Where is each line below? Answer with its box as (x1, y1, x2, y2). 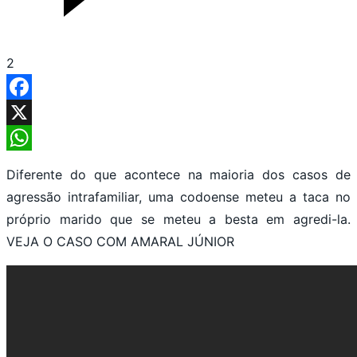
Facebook (6, 104, 66, 120)
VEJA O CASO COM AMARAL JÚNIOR (6, 233, 234, 249)
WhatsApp (6, 155, 69, 171)
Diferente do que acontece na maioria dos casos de (6, 166, 351, 182)
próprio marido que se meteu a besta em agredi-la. (6, 210, 351, 227)
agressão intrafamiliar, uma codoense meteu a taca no (6, 188, 351, 205)
